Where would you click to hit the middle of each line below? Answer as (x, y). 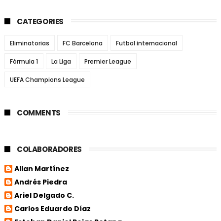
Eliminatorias (29, 43)
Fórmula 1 (24, 61)
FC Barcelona (82, 43)
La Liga (61, 61)
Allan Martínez (41, 168)
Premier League (108, 61)
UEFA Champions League (47, 80)
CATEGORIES (40, 21)
